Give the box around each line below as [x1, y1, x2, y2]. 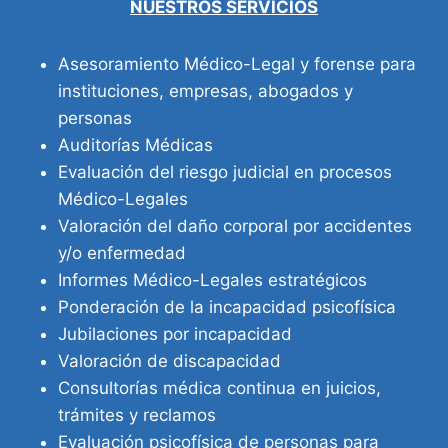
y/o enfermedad [58, 242, 186, 263]
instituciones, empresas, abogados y [58, 80, 353, 101]
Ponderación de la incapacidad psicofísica [58, 296, 396, 317]
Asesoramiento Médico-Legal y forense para [58, 53, 416, 74]
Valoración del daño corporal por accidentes [58, 215, 412, 236]
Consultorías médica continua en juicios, [58, 377, 381, 398]
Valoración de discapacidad [58, 350, 281, 371]
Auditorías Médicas [58, 134, 213, 155]
